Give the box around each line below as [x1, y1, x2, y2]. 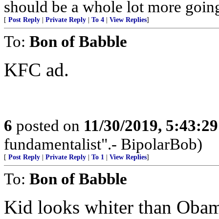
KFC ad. [4, 59, 69, 80]
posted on [12, 116, 84, 134]
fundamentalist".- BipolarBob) [4, 135, 202, 153]
